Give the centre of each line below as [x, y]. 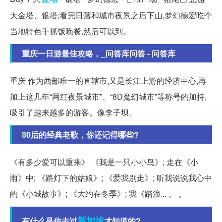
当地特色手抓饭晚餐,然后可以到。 [70, 31]
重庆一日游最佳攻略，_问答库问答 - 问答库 [99, 53]
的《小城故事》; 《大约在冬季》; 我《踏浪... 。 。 [98, 193]
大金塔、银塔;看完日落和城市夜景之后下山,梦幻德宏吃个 [111, 15]
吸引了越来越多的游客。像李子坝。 [73, 112]
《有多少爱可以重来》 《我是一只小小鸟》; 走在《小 [104, 162]
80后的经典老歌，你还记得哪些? [80, 134]
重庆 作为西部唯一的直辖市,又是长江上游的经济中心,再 [108, 80]
